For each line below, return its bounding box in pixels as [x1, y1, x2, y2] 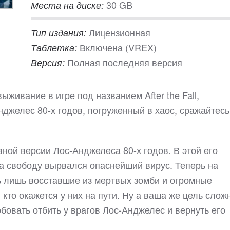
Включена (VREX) [80, 41, 157, 54]
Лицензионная [89, 26, 150, 39]
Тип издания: [31, 26, 89, 39]
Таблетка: [31, 41, 80, 54]
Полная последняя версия [67, 55, 182, 69]
